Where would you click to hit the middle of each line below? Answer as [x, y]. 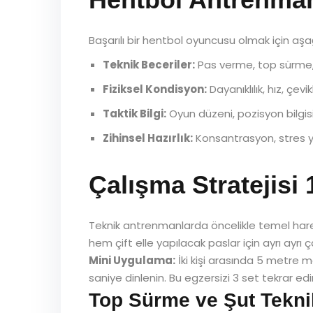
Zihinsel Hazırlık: [148, 138]
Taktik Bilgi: [134, 114]
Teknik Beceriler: [149, 65]
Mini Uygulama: [132, 260]
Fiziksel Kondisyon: [155, 89]
